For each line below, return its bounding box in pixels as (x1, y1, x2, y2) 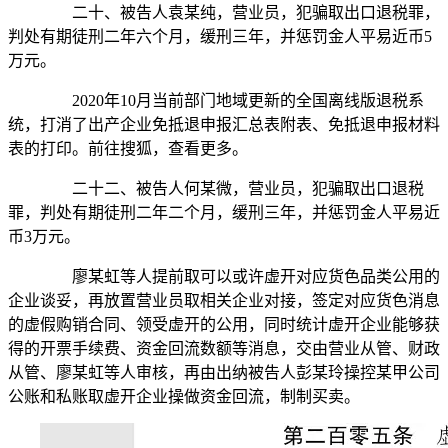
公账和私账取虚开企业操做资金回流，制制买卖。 (8, 388, 360, 406)
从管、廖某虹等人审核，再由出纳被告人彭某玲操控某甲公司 (8, 364, 440, 382)
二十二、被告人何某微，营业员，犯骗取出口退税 (40, 180, 424, 198)
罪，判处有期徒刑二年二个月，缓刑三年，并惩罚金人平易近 (8, 204, 440, 222)
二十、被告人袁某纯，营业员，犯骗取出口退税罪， (40, 4, 440, 22)
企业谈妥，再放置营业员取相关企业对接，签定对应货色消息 (8, 292, 440, 310)
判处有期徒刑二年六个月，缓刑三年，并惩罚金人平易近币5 (8, 28, 432, 46)
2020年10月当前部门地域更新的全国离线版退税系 (40, 92, 424, 110)
